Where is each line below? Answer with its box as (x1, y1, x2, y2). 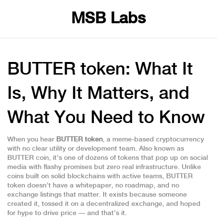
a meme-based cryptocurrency (107, 136, 204, 143)
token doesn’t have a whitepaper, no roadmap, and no (7, 182, 179, 189)
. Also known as (135, 145, 184, 152)
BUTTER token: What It (7, 61, 193, 79)
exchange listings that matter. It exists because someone (7, 191, 187, 198)
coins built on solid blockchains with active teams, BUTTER (7, 173, 193, 180)
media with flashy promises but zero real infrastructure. (7, 164, 180, 170)
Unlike (180, 164, 201, 170)
